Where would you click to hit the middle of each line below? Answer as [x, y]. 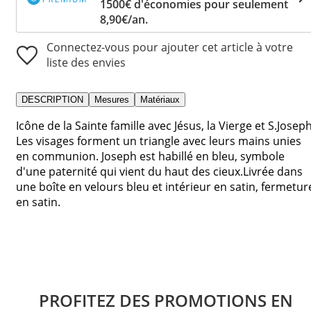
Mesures [112, 99]
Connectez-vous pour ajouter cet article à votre [170, 47]
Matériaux [160, 99]
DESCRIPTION [52, 99]
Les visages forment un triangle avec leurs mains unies [159, 141]
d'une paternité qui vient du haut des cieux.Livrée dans [159, 171]
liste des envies [86, 62]
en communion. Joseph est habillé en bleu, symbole [150, 156]
